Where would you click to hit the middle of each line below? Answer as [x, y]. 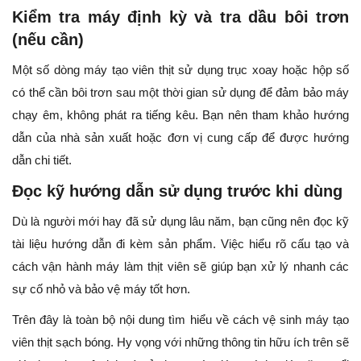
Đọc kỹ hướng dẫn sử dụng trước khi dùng [177, 191]
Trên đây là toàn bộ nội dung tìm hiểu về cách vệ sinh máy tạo [180, 320]
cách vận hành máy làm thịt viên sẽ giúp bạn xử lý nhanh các [180, 267]
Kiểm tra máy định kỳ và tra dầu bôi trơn [180, 17]
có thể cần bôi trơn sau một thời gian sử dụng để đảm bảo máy [180, 93]
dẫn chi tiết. [42, 160]
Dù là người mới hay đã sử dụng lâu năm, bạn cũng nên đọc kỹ [180, 222]
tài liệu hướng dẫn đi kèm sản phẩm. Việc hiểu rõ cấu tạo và [180, 244]
